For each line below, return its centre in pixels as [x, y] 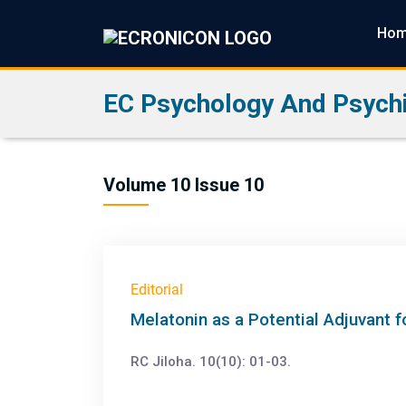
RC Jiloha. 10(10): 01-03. [211, 362]
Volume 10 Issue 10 [184, 185]
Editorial [157, 290]
